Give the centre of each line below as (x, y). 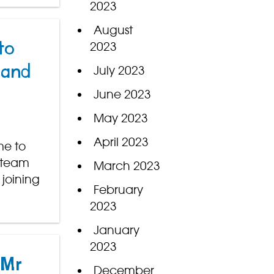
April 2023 (121, 142)
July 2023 (119, 71)
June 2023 (122, 94)
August (113, 30)
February (118, 190)
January (116, 230)
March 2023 (127, 166)
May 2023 (120, 118)
